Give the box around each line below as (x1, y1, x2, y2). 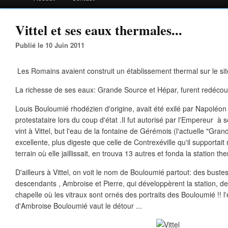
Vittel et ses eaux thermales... (15, 20, 182, 40)
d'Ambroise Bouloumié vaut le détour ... (15, 201, 142, 211)
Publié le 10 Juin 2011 (20, 40, 84, 50)
